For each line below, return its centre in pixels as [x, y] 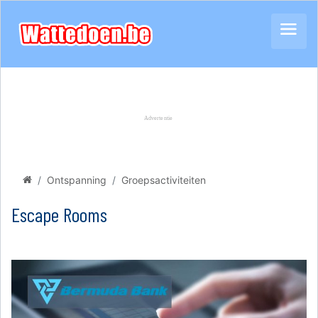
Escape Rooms [59, 214]
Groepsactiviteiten [164, 180]
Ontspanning [77, 180]
